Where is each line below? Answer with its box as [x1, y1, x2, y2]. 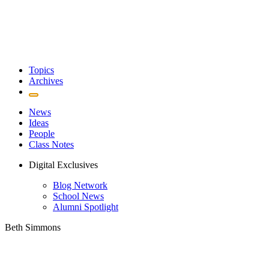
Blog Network [53, 180, 107, 190]
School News [53, 191, 104, 201]
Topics [29, 65, 54, 75]
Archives [29, 76, 63, 86]
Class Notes [29, 139, 74, 150]
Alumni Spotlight [53, 202, 118, 212]
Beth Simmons [5, 222, 61, 232]
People [29, 128, 55, 139]
